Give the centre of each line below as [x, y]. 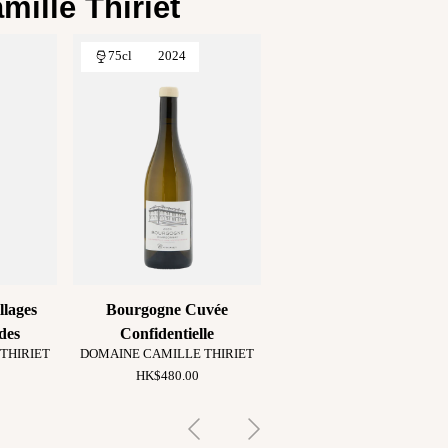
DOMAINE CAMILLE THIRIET [167, 353]
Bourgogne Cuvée [167, 309]
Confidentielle [167, 333]
